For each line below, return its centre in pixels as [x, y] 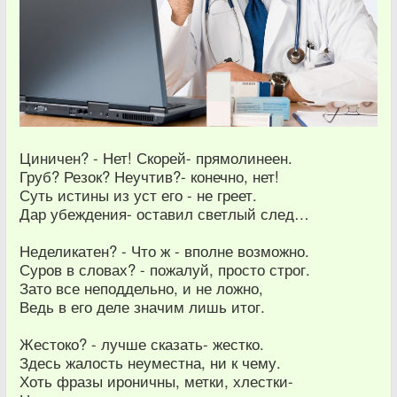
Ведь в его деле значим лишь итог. [142, 307]
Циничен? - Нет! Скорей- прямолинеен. [156, 158]
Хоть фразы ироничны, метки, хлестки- [156, 381]
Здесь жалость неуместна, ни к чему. [150, 363]
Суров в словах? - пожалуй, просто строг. [165, 270]
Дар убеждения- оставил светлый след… [164, 214]
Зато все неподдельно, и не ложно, [141, 288]
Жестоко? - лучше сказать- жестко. [142, 344]
